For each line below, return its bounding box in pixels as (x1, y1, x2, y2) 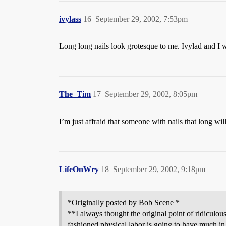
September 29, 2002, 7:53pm (95, 15, 188, 23)
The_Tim (59, 90, 91, 98)
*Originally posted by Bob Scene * (68, 198, 180, 207)
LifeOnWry (59, 165, 99, 174)
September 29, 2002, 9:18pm (113, 165, 205, 174)
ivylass (59, 15, 81, 23)
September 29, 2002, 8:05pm (105, 90, 197, 98)
